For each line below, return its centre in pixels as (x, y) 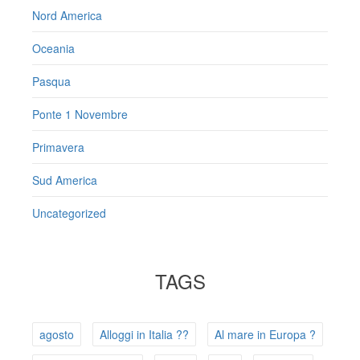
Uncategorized (69, 213)
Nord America (67, 16)
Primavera (58, 147)
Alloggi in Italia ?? (144, 335)
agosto (57, 335)
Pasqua (51, 82)
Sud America (65, 180)
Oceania (53, 49)
